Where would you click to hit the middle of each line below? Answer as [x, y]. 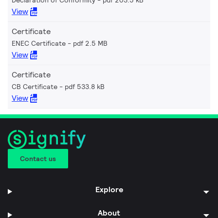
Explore [109, 189]
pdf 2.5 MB [90, 43]
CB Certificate [35, 86]
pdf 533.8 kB [85, 86]
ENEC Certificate [39, 43]
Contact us [38, 158]
